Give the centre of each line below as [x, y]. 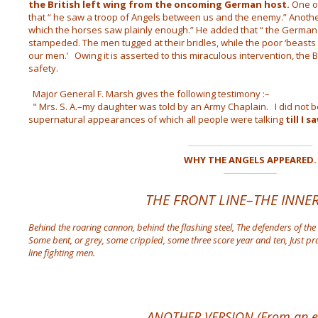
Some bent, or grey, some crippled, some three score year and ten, [158, 240]
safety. [43, 68]
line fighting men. [61, 253]
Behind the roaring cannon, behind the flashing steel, [131, 227]
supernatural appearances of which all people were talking [157, 119]
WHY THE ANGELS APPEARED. [250, 160]
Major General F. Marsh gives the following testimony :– [149, 94]
